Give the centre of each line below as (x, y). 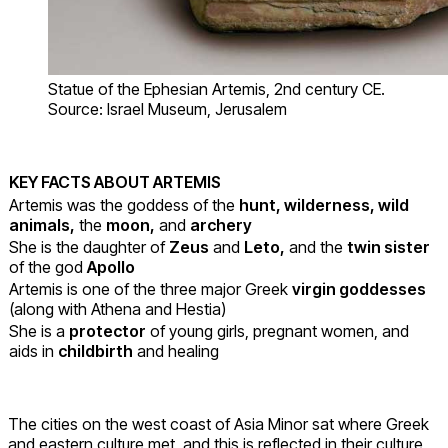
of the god (48, 266)
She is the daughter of (89, 246)
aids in (33, 350)
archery (221, 224)
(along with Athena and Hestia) (117, 308)
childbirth (95, 350)
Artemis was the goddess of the (124, 204)
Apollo (111, 266)
